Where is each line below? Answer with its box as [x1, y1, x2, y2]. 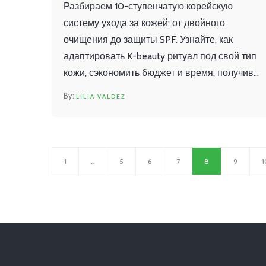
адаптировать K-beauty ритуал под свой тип [64, 50, 256, 62]
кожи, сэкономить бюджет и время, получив [64, 66, 254, 78]
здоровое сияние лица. [64, 83, 164, 95]
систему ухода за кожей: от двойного [64, 17, 225, 28]
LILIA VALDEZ [76, 92, 125, 100]
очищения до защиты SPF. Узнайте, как [64, 33, 233, 45]
